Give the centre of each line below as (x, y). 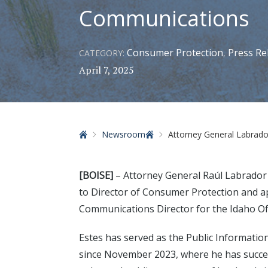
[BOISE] (96, 175)
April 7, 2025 (106, 70)
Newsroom (124, 134)
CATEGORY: (103, 53)
